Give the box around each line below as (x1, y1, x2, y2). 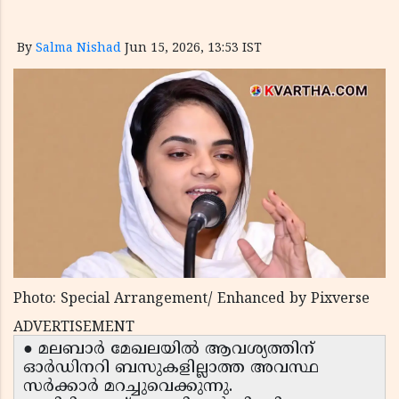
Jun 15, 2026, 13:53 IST (125, 41, 262, 56)
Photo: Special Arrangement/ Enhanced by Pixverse (13, 290, 370, 309)
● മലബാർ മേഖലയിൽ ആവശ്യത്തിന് (23, 339, 314, 361)
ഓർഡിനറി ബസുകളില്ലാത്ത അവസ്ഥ (23, 358, 319, 379)
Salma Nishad (36, 41, 121, 56)
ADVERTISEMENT (13, 319, 134, 338)
